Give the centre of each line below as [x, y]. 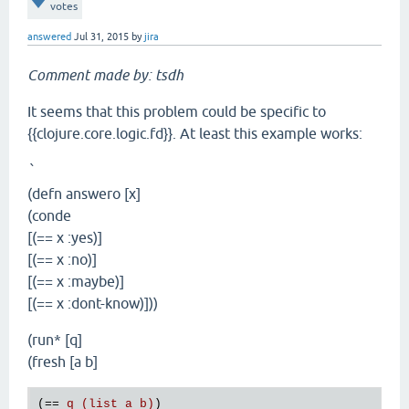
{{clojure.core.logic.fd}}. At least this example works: [195, 134]
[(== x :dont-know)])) [93, 304]
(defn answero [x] [84, 194]
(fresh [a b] [63, 362]
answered [49, 37]
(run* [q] [55, 340]
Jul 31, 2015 [101, 37]
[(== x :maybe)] [76, 282]
